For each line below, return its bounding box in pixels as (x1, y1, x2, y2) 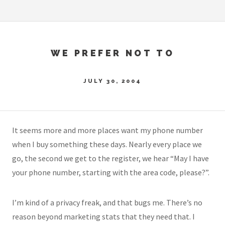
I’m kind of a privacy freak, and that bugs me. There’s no (12, 197, 202, 208)
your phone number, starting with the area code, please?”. (12, 167, 209, 178)
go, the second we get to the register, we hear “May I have (12, 153, 209, 164)
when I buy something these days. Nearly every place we (12, 139, 202, 150)
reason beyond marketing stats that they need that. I (12, 211, 195, 222)
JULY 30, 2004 (83, 77, 142, 84)
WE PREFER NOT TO (50, 47, 175, 58)
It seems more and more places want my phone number (12, 125, 203, 136)
